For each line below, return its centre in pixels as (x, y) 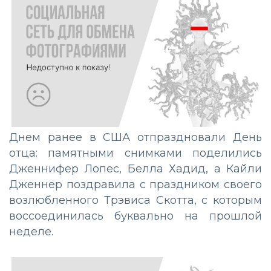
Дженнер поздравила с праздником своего (135, 185)
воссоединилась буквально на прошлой (135, 216)
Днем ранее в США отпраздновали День (135, 138)
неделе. (31, 232)
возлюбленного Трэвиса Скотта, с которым (135, 201)
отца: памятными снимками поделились (135, 153)
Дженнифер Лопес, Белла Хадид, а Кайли (135, 169)
